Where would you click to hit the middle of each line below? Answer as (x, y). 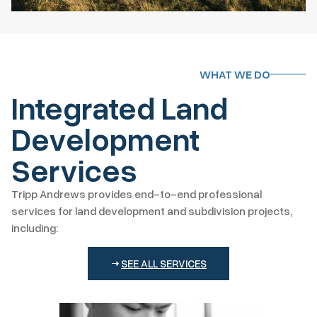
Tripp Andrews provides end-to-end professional (137, 194)
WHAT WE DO (235, 74)
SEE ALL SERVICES (164, 263)
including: (35, 228)
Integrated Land (120, 108)
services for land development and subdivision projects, (152, 211)
